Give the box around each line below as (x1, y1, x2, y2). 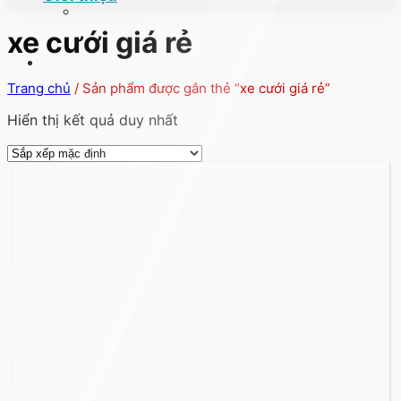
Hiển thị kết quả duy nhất (7, 110, 178, 129)
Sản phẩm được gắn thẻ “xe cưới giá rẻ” (79, 79, 330, 97)
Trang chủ (7, 79, 71, 97)
